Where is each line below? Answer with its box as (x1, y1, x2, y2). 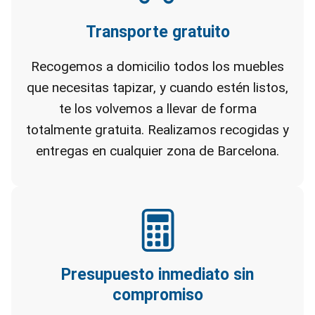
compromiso (112, 285, 203, 304)
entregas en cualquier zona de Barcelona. (36, 143, 279, 159)
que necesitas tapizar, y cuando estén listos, (27, 79, 288, 96)
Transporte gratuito (85, 22, 230, 41)
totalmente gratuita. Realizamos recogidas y (26, 122, 289, 138)
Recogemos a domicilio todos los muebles (31, 58, 284, 75)
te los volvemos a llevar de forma (58, 101, 257, 117)
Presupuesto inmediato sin (61, 265, 254, 284)
